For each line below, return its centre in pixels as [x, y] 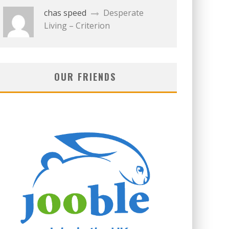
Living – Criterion [77, 26]
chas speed [66, 13]
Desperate [123, 13]
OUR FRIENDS [85, 77]
